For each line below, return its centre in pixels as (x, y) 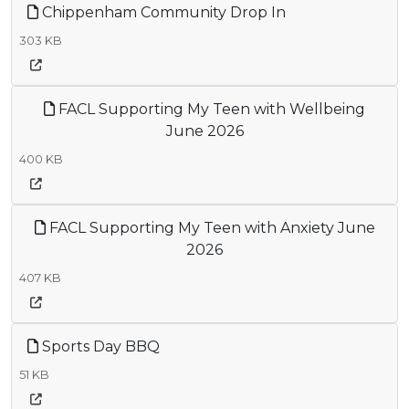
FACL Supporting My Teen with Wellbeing (210, 109)
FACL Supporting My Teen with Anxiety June (210, 227)
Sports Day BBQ (99, 346)
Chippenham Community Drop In (162, 12)
